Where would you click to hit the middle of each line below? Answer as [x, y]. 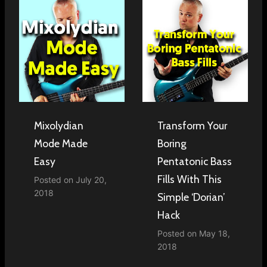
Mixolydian [59, 125]
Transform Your [192, 125]
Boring [172, 143]
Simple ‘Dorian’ [191, 197]
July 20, [91, 179]
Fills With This [190, 179]
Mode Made [61, 143]
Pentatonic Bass [195, 161]
